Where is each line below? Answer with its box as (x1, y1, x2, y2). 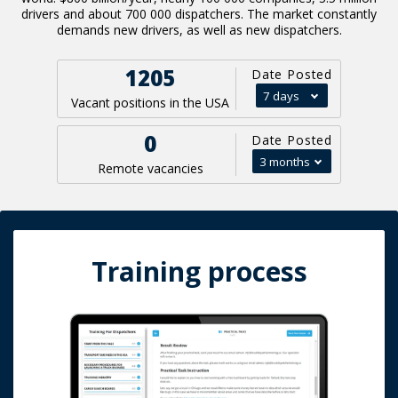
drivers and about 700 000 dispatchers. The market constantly (21, 4, 377, 22)
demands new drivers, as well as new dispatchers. (56, 20, 342, 38)
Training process (91, 252, 307, 290)
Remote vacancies (97, 159, 203, 177)
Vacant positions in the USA (71, 93, 229, 111)
